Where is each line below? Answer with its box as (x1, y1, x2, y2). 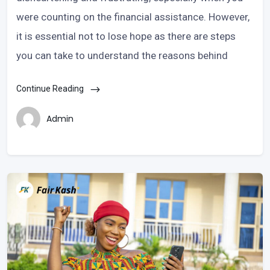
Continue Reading (16, 84, 86, 94)
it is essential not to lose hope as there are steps (16, 30, 236, 43)
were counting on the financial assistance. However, (16, 11, 250, 24)
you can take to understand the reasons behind (16, 49, 228, 62)
